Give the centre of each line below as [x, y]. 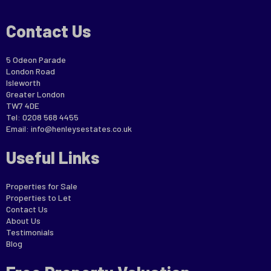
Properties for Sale [42, 186]
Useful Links [53, 157]
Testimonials [30, 232]
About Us [23, 220]
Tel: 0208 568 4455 [42, 117]
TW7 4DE [23, 105]
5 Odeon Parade [36, 59]
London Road [31, 71]
